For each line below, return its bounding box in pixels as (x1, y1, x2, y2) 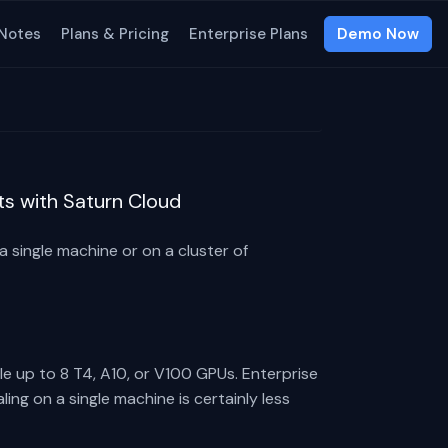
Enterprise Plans (189, 23, 308, 44)
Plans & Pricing (61, 23, 169, 44)
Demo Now (337, 24, 419, 44)
